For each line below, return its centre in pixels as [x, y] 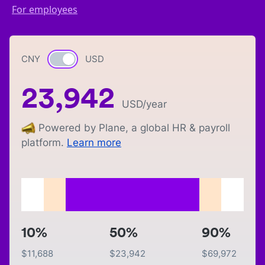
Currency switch [86, 60]
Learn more [94, 143]
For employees [45, 9]
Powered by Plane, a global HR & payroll [134, 128]
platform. [43, 143]
